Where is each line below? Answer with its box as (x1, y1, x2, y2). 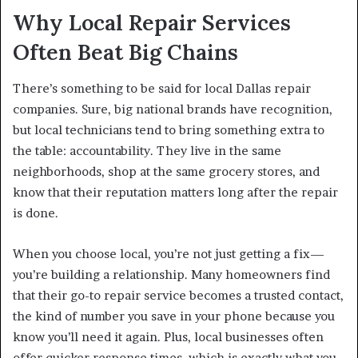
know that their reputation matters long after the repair (13, 184, 338, 200)
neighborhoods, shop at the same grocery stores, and (13, 163, 320, 179)
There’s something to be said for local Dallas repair (13, 80, 311, 96)
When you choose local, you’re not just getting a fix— (13, 245, 324, 261)
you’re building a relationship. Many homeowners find (13, 266, 330, 282)
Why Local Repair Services (13, 9, 291, 37)
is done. (13, 205, 58, 221)
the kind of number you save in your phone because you (13, 308, 335, 324)
